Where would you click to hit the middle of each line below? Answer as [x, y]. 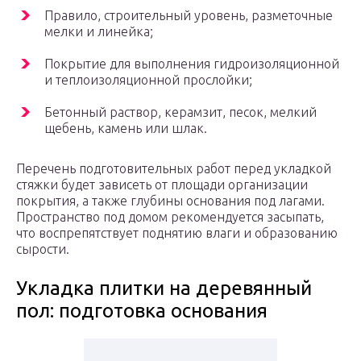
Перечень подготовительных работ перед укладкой [174, 169]
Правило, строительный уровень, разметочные [189, 16]
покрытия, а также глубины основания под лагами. [170, 201]
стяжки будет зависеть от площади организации [162, 185]
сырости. [43, 249]
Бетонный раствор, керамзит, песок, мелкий [180, 112]
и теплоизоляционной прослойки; [148, 80]
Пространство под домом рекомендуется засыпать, [170, 217]
